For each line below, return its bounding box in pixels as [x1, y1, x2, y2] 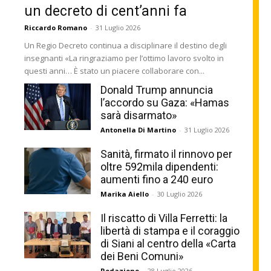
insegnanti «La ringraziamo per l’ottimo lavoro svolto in [24, 52, 224, 64]
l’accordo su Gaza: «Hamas [100, 96, 230, 109]
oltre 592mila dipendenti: [100, 160, 219, 173]
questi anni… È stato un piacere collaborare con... [24, 65, 204, 76]
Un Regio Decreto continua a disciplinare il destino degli [24, 39, 227, 51]
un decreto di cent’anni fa [24, 2, 187, 19]
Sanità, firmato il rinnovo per [100, 147, 233, 160]
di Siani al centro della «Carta [100, 237, 237, 250]
